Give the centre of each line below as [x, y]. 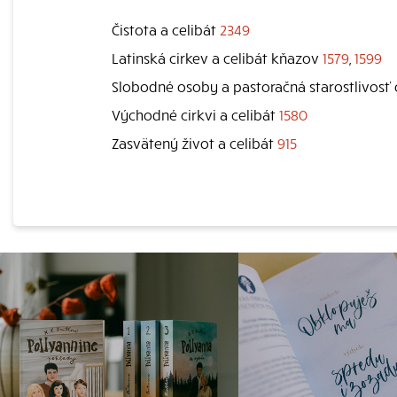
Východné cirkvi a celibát [195, 114]
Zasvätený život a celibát [195, 143]
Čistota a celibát [166, 29]
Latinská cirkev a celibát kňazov [217, 58]
